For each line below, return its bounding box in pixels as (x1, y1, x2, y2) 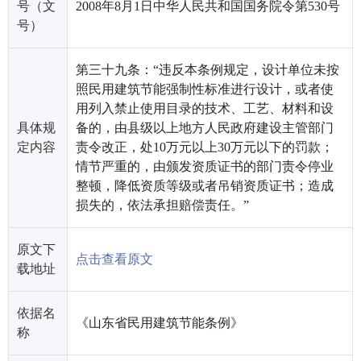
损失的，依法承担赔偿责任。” (76, 197, 249, 212)
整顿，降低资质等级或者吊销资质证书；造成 (76, 178, 334, 193)
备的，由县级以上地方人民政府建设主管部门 (76, 120, 334, 135)
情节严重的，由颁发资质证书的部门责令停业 (76, 159, 334, 173)
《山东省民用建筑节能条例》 (76, 315, 243, 330)
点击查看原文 (76, 251, 153, 266)
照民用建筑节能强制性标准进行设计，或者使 (76, 81, 334, 96)
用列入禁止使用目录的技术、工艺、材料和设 (76, 101, 334, 115)
